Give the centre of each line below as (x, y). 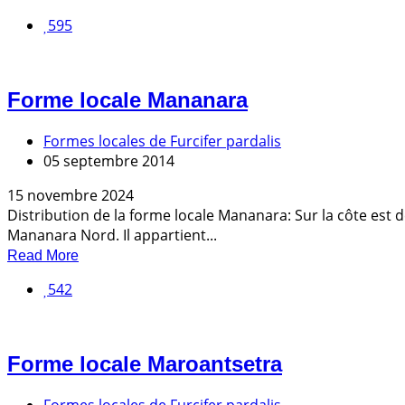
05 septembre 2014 (109, 161)
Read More (43, 256)
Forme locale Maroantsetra (145, 364)
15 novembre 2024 (71, 196)
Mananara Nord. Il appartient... (112, 235)
